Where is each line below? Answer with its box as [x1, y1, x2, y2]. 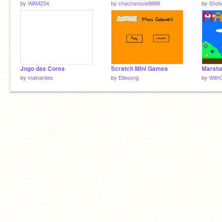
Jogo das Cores [20, 64, 65, 73]
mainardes [28, 73, 53, 81]
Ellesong [118, 73, 139, 81]
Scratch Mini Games [111, 64, 168, 73]
